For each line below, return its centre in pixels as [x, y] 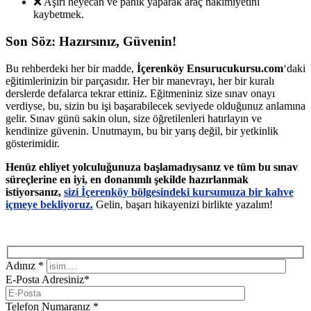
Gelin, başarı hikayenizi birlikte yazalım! [183, 204]
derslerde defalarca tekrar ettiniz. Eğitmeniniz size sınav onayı [140, 93]
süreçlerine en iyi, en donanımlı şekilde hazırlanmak [127, 179]
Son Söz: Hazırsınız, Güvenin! [91, 42]
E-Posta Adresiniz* [48, 280]
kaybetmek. [59, 15]
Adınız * [25, 266]
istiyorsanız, [35, 192]
